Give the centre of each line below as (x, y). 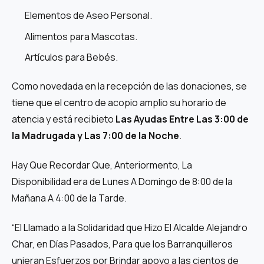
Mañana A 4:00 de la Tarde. (69, 198)
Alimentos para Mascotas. (81, 36)
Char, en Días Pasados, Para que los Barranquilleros (122, 244)
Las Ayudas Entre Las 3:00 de (182, 119)
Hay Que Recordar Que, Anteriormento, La (102, 165)
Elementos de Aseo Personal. (88, 16)
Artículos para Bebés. (71, 57)
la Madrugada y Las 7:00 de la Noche (95, 136)
